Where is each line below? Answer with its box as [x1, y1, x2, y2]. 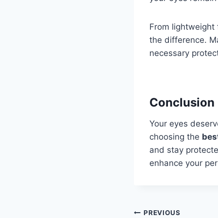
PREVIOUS [144, 209, 181, 217]
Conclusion [149, 95, 215, 109]
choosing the [149, 131, 202, 142]
